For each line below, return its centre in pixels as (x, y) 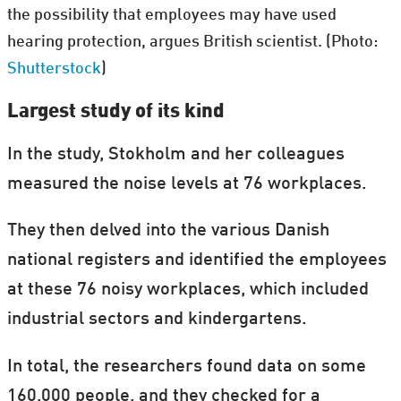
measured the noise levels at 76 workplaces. (187, 184)
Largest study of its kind (115, 112)
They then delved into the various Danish (168, 231)
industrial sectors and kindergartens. (157, 320)
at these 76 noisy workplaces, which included (188, 290)
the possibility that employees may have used (171, 15)
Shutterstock (54, 68)
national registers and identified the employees (196, 261)
